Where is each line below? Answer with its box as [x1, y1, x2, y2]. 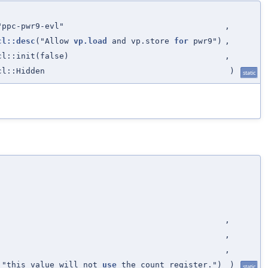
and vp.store [107, 36, 174, 45]
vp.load [74, 36, 107, 45]
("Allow [35, 36, 74, 45]
